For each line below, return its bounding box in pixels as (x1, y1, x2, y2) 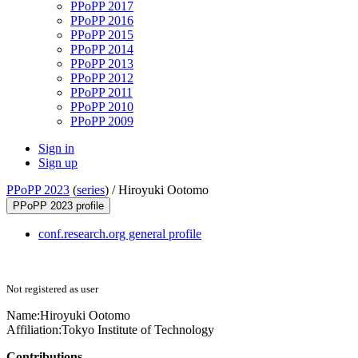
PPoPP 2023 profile (13, 200, 104, 213)
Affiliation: (6, 323, 62, 337)
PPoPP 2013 (70, 57, 133, 71)
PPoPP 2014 (70, 42, 133, 57)
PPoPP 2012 (70, 71, 133, 86)
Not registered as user (6, 283, 98, 296)
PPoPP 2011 (70, 86, 133, 100)
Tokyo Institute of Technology (62, 323, 214, 337)
